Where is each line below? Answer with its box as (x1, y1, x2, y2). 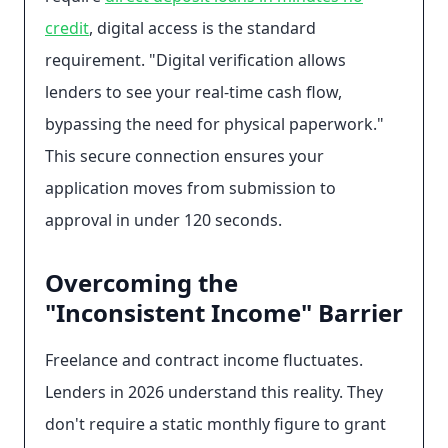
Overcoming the (45, 266, 238, 299)
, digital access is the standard (89, 17, 316, 39)
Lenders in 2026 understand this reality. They (45, 381, 383, 403)
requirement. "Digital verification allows (45, 49, 346, 71)
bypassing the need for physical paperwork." (45, 113, 384, 135)
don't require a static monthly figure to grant (45, 413, 386, 435)
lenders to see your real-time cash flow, (45, 81, 342, 103)
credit (45, 17, 89, 39)
